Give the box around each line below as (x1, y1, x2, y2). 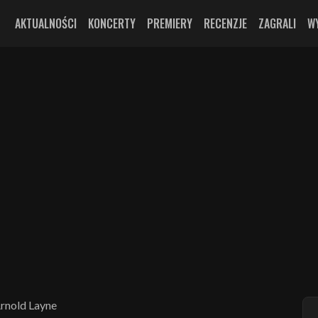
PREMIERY (147, 15, 192, 32)
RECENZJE (204, 15, 247, 32)
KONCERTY (88, 15, 136, 32)
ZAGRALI (258, 15, 296, 32)
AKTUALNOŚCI (15, 15, 77, 32)
